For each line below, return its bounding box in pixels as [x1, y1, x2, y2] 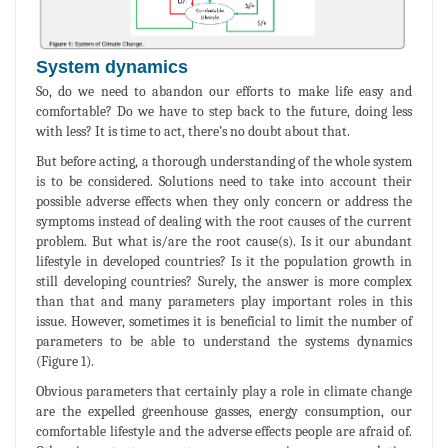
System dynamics [36, 56, 188, 77]
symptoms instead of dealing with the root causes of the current [36, 212, 412, 230]
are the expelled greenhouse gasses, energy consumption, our [36, 402, 412, 420]
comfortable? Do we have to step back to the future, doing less [36, 102, 412, 120]
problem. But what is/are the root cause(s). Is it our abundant [36, 232, 412, 250]
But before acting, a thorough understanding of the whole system [36, 152, 412, 170]
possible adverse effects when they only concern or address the [36, 192, 412, 210]
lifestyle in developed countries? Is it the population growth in [36, 252, 412, 270]
